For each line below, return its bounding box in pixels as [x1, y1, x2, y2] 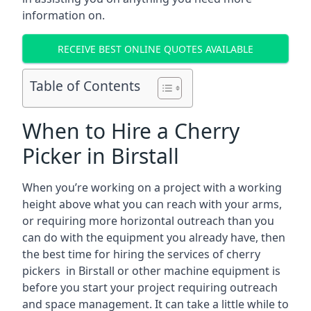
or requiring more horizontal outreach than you [22, 213, 274, 228]
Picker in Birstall [22, 142, 179, 170]
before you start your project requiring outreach [22, 280, 278, 295]
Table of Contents [30, 76, 140, 96]
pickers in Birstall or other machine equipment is [22, 263, 280, 278]
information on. [22, 8, 105, 23]
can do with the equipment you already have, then [22, 230, 285, 245]
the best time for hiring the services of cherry [22, 246, 260, 262]
